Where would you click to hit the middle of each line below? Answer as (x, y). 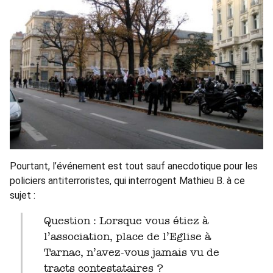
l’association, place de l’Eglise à (127, 237)
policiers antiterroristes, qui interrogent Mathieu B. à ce (127, 181)
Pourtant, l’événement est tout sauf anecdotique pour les (134, 166)
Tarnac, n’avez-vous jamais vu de (131, 253)
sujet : (23, 196)
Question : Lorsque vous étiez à (47, 221)
